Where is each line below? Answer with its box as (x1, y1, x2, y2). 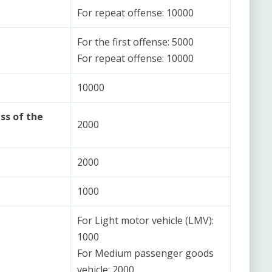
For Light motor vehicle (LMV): (77, 213, 214, 227)
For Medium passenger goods (77, 246, 214, 260)
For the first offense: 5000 (77, 35, 194, 49)
